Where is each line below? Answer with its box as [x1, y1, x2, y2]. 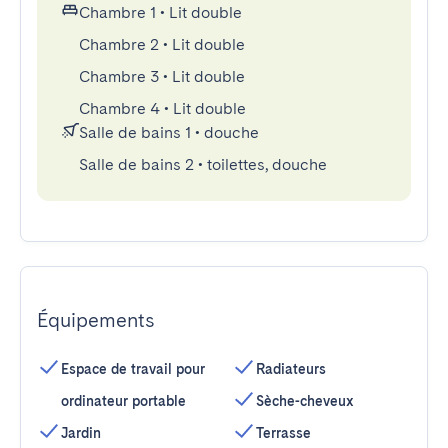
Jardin [61, 425, 101, 441]
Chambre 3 [79, 67, 159, 86]
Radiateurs [256, 361, 326, 377]
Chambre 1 [79, 3, 156, 22]
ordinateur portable [61, 393, 186, 409]
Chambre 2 [79, 35, 159, 54]
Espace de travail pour [61, 361, 205, 377]
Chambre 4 [79, 99, 160, 118]
